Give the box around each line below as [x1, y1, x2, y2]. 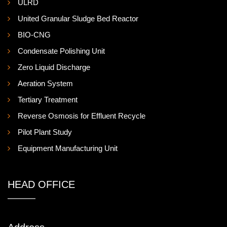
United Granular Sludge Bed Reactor [18, 14, 138, 23]
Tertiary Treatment [18, 95, 78, 104]
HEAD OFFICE [8, 178, 75, 190]
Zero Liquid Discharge [18, 62, 90, 71]
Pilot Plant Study [18, 127, 72, 136]
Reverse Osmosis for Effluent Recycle [18, 111, 145, 120]
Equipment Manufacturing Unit [18, 143, 118, 153]
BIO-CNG [18, 30, 51, 39]
